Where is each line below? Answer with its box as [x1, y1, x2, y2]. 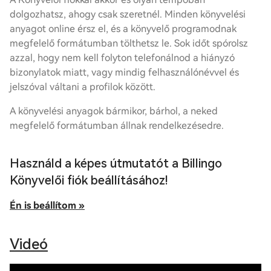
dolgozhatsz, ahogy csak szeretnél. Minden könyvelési [10, 8, 246, 20]
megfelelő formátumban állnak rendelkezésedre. [10, 120, 224, 131]
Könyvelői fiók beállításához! [10, 173, 168, 188]
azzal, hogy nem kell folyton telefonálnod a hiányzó [10, 52, 235, 64]
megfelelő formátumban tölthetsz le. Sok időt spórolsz [10, 38, 248, 49]
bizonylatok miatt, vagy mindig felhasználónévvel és [10, 67, 239, 78]
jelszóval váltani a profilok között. [10, 81, 155, 93]
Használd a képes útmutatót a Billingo [10, 156, 222, 171]
